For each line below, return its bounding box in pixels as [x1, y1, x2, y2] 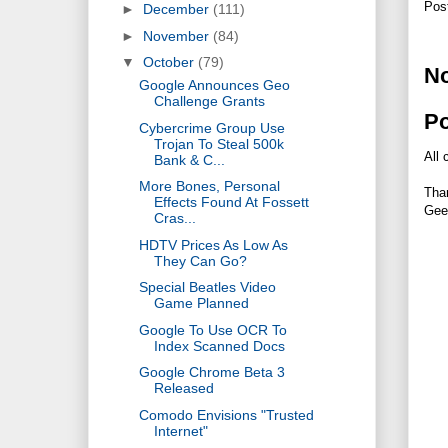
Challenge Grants [153, 93, 265, 110]
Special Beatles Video [138, 279, 276, 296]
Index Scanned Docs [153, 337, 285, 354]
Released [153, 380, 214, 397]
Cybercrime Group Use [138, 119, 285, 136]
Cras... [153, 210, 196, 227]
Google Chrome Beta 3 [138, 364, 285, 381]
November [142, 27, 213, 44]
